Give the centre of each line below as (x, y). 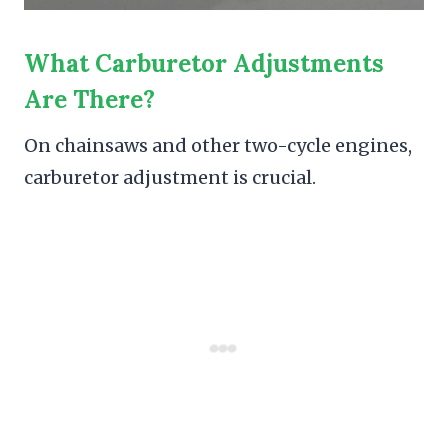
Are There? (89, 99)
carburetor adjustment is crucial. (170, 177)
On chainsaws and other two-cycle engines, (218, 145)
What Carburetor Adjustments (204, 63)
